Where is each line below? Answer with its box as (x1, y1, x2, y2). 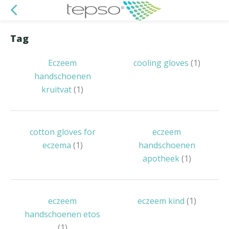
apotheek (142, 153, 181, 164)
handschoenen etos (25, 209, 100, 220)
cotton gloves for (29, 126, 96, 138)
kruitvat (41, 84, 74, 95)
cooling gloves (133, 57, 191, 68)
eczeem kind (137, 195, 187, 207)
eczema (42, 140, 73, 151)
